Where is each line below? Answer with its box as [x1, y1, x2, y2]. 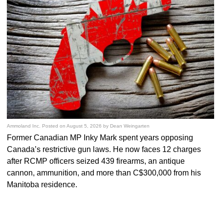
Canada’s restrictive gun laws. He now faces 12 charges [7, 145, 201, 153]
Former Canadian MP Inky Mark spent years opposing [7, 133, 194, 142]
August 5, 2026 [66, 123, 102, 129]
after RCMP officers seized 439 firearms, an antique [7, 156, 185, 165]
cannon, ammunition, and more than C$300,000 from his [7, 168, 201, 177]
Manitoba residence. [7, 180, 78, 189]
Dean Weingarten [110, 123, 150, 129]
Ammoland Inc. [7, 123, 41, 129]
